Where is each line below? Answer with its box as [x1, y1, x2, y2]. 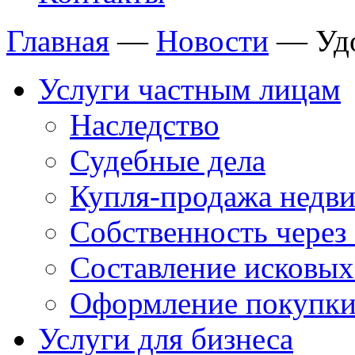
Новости [156, 24, 269, 58]
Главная [6, 24, 109, 58]
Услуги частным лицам [38, 72, 341, 106]
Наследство [70, 108, 219, 142]
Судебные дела [70, 143, 265, 177]
